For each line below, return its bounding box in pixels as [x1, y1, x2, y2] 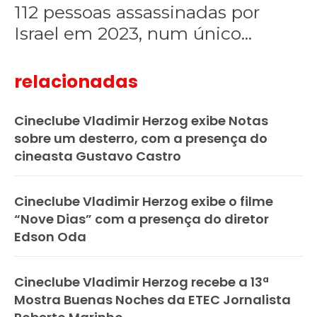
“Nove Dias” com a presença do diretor [14, 210, 269, 229]
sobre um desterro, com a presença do [14, 129, 267, 148]
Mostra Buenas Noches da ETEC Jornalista [14, 291, 291, 309]
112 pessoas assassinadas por [14, 1, 260, 23]
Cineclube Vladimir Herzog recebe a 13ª [14, 273, 269, 292]
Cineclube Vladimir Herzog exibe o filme [14, 192, 273, 211]
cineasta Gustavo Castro [14, 147, 181, 166]
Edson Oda [14, 228, 86, 246]
